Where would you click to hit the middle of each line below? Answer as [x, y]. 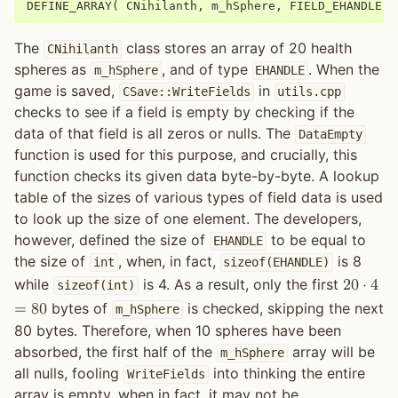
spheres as [52, 70]
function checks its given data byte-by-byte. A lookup [197, 176]
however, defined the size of [112, 240]
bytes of [80, 309]
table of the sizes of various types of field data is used [199, 198]
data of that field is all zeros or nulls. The [155, 134]
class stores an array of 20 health [236, 48]
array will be [331, 352]
